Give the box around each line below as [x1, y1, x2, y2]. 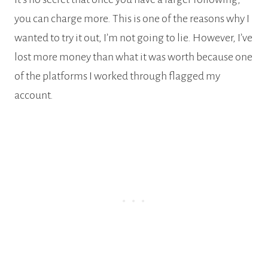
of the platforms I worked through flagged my [14, 69, 220, 82]
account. [14, 89, 53, 101]
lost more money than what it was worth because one [14, 50, 252, 63]
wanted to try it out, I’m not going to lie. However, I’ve [14, 31, 252, 44]
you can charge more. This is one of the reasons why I [14, 12, 249, 25]
